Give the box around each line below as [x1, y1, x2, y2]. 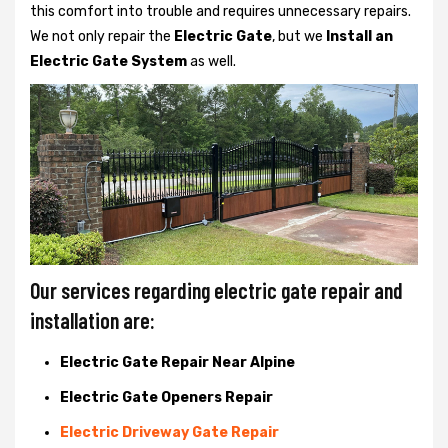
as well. [187, 52, 236, 70]
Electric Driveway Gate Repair [60, 423, 279, 441]
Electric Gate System [30, 52, 187, 70]
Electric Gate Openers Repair [60, 388, 273, 406]
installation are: [30, 306, 155, 333]
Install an [326, 27, 393, 45]
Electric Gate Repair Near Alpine [60, 353, 295, 371]
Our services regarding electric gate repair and [30, 276, 403, 303]
